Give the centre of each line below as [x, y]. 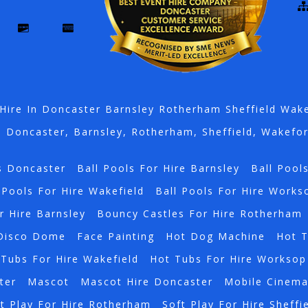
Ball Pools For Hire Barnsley [158, 168]
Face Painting [115, 236]
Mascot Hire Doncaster [146, 282]
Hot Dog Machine [215, 236]
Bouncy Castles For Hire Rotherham [199, 214]
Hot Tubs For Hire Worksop [228, 259]
